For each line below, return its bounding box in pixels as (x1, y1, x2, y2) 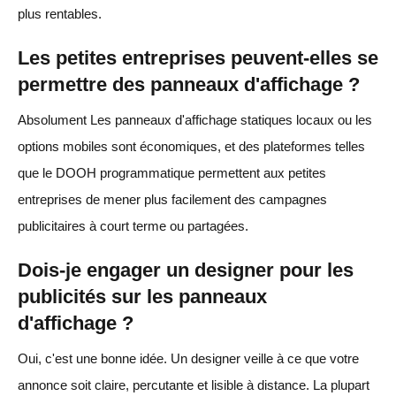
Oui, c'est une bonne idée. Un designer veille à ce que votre (18, 350, 359, 366)
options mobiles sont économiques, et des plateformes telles (18, 138, 365, 154)
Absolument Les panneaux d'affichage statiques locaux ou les (18, 111, 372, 127)
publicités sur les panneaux (18, 285, 267, 308)
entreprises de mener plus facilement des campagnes (18, 191, 327, 207)
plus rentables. (18, 5, 102, 21)
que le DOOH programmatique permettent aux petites (18, 164, 326, 180)
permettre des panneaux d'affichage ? (18, 72, 360, 95)
